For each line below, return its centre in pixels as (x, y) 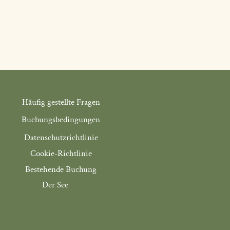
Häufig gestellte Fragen (61, 102)
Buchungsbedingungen (61, 120)
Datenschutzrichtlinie (61, 138)
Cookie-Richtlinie (61, 154)
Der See (55, 185)
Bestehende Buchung (61, 169)
